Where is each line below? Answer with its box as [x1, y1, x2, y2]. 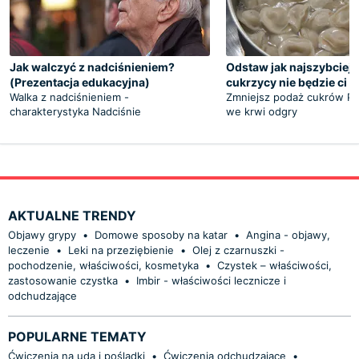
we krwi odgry [226, 104, 297, 118]
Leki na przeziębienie [68, 243, 174, 256]
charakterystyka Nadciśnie [10, 104, 141, 118]
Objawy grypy [8, 228, 76, 241]
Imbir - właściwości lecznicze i [136, 273, 286, 287]
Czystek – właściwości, [217, 258, 332, 272]
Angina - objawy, [246, 228, 330, 241]
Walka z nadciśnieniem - [10, 90, 129, 103]
